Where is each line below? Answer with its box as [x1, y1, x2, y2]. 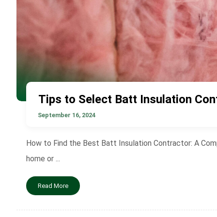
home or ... [26, 154, 60, 164]
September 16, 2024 [37, 111, 95, 119]
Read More [37, 182, 68, 189]
